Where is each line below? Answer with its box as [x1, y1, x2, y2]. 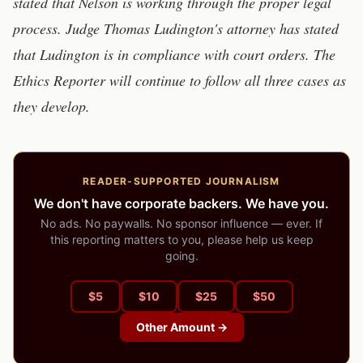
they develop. [13, 96, 90, 116]
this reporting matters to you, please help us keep [49, 233, 314, 246]
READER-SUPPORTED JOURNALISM [83, 175, 280, 187]
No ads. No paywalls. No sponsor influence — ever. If [41, 216, 322, 230]
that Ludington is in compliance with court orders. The [13, 45, 335, 64]
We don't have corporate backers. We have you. [34, 195, 329, 211]
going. [164, 249, 199, 263]
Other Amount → [135, 320, 228, 334]
